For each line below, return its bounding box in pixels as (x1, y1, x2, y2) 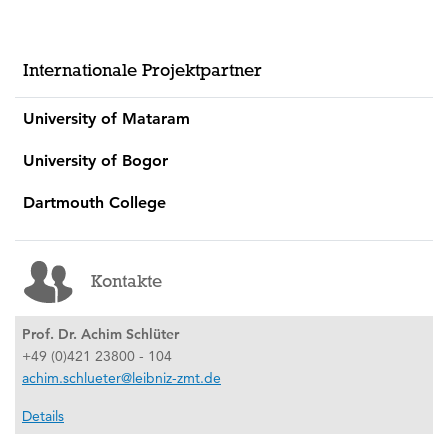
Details (22, 406, 64, 425)
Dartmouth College (23, 192, 166, 212)
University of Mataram (23, 108, 190, 128)
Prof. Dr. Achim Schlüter (22, 324, 179, 343)
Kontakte (90, 271, 162, 292)
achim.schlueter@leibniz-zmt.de (22, 368, 221, 387)
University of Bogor (23, 150, 168, 170)
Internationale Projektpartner (23, 59, 262, 80)
